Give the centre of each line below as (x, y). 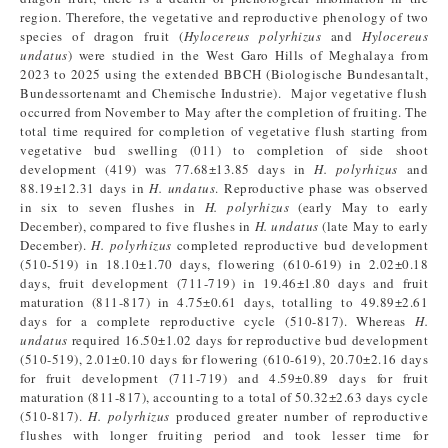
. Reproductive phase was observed (321, 188)
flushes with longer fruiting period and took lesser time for (224, 435)
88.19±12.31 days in (85, 188)
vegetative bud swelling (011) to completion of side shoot (224, 150)
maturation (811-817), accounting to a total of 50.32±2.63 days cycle (224, 397)
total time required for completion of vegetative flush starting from (224, 131)
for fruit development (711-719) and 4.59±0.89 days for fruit (224, 378)
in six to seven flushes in (112, 207)
